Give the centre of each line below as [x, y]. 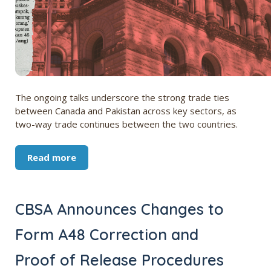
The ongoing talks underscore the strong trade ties [122, 98]
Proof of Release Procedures [119, 260]
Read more [52, 158]
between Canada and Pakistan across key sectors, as [126, 111]
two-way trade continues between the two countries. [126, 124]
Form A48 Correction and [107, 235]
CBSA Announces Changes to [119, 209]
